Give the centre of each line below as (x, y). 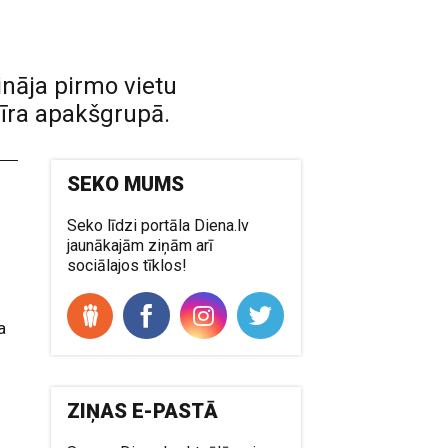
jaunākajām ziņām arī (140, 245)
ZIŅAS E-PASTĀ (143, 411)
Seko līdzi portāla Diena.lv (158, 225)
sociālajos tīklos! (127, 265)
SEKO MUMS (126, 184)
